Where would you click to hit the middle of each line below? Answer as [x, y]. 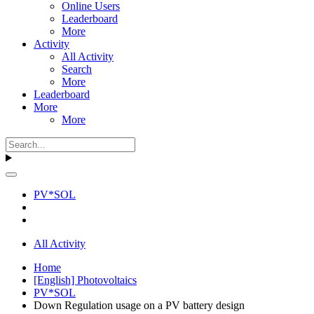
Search [77, 69]
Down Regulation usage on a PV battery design [139, 305]
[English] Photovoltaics [85, 280]
